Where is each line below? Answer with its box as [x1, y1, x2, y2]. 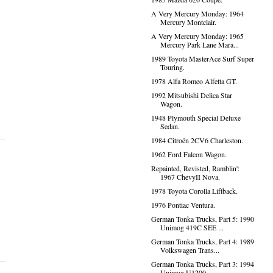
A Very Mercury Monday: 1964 [151, 9, 244, 18]
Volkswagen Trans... [160, 245, 219, 255]
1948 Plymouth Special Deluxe [151, 113, 241, 122]
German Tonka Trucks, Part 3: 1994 [151, 259, 254, 269]
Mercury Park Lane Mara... [160, 40, 239, 49]
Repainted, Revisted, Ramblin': [151, 163, 239, 173]
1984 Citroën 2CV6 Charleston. [151, 135, 243, 145]
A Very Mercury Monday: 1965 [151, 31, 244, 41]
